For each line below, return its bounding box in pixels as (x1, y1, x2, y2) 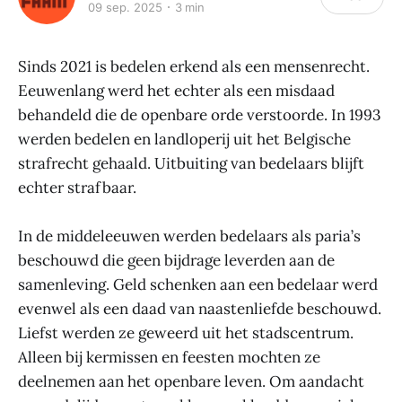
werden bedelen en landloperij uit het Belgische (18, 129, 351, 149)
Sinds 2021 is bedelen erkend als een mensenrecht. (18, 57, 370, 76)
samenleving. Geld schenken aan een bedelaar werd (18, 275, 378, 295)
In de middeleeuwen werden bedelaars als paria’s (18, 226, 361, 247)
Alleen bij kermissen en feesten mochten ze (18, 347, 324, 368)
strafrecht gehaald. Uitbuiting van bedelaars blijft (18, 153, 364, 173)
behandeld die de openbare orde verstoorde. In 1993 (18, 105, 380, 125)
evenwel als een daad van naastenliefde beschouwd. (18, 299, 381, 319)
